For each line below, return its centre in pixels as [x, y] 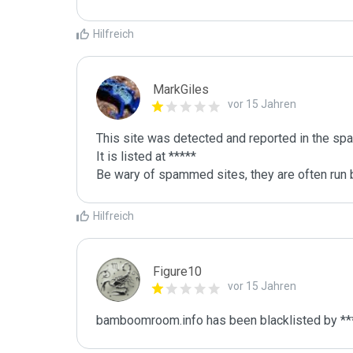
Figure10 [177, 271]
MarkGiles [181, 89]
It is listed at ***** [146, 156]
